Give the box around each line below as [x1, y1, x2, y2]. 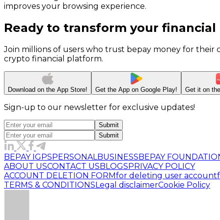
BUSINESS [97, 152, 138, 162]
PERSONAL [52, 152, 97, 162]
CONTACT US [47, 162, 100, 171]
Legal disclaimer [95, 180, 158, 190]
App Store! [57, 86, 87, 93]
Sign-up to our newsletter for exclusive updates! [4, 103, 195, 112]
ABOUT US [4, 162, 47, 171]
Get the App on [95, 86, 140, 93]
